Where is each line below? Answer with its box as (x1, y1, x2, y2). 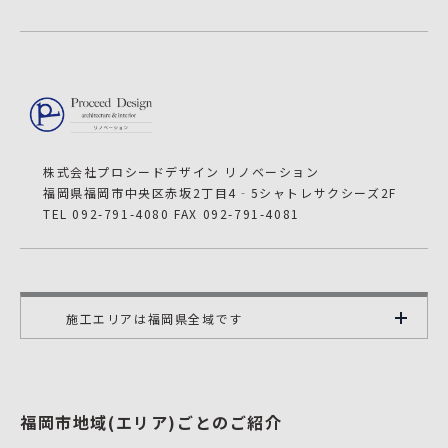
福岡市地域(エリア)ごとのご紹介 (20, 410, 283, 435)
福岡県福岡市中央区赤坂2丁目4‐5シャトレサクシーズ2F (43, 184, 397, 202)
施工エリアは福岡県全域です (66, 309, 243, 327)
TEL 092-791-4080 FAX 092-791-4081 (43, 205, 300, 223)
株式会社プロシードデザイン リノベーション (43, 163, 320, 181)
